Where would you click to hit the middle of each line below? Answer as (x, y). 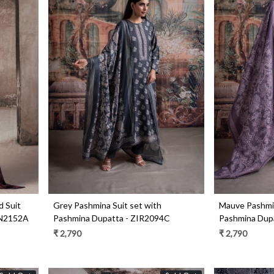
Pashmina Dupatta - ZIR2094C (112, 218)
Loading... (131, 80)
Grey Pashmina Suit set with (108, 205)
